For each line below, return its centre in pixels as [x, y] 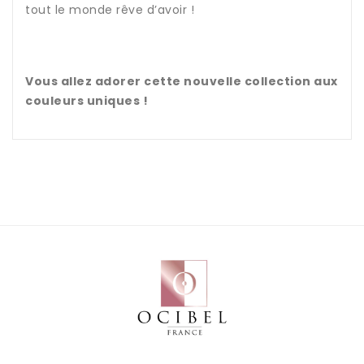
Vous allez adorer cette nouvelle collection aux [182, 82]
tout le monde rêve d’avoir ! [110, 10]
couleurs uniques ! [87, 101]
